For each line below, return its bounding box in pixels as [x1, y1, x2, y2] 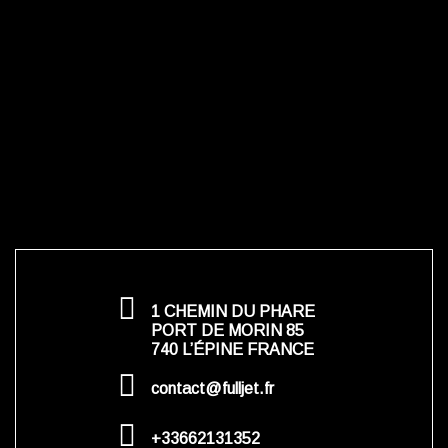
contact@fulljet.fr [150, 379, 274, 397]
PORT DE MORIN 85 [150, 321, 307, 339]
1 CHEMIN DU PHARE [150, 302, 315, 320]
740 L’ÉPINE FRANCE [150, 340, 314, 358]
